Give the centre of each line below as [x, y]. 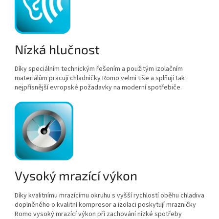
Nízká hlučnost [57, 49]
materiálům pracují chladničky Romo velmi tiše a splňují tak [100, 78]
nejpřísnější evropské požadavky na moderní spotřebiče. [98, 87]
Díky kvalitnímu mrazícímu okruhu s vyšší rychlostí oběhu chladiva [109, 195]
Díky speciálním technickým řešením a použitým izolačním [99, 69]
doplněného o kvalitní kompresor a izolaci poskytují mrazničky [105, 205]
